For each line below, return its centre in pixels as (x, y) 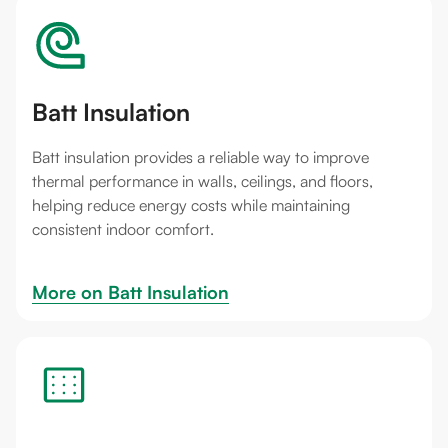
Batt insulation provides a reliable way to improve (200, 157)
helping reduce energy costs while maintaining (191, 205)
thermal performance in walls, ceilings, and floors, (202, 181)
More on (70, 292)
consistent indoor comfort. (123, 229)
